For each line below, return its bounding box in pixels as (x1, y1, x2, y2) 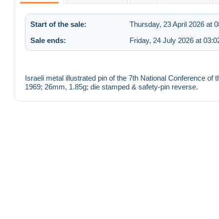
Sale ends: (30, 36, 66, 44)
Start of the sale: (30, 20, 87, 28)
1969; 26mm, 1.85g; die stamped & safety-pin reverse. (25, 83, 198, 91)
